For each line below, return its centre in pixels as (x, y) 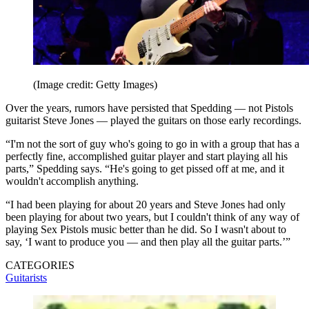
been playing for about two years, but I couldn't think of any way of (152, 217)
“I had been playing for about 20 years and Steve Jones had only (146, 204)
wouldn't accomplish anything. (72, 181)
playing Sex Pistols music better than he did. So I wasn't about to (146, 229)
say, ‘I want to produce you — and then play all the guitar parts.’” (148, 241)
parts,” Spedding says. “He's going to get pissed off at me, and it (145, 168)
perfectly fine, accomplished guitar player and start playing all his (147, 156)
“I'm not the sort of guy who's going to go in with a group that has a (152, 143)
